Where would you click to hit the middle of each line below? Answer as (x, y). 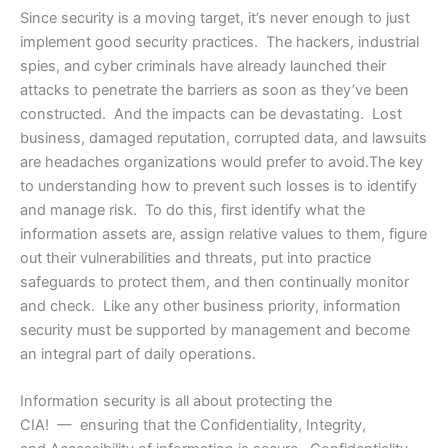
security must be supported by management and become (215, 329)
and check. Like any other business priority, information (210, 305)
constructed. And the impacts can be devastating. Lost (211, 113)
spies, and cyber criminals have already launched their (203, 65)
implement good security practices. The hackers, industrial (219, 41)
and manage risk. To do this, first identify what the (192, 209)
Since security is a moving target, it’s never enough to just (215, 17)
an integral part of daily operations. (138, 353)
